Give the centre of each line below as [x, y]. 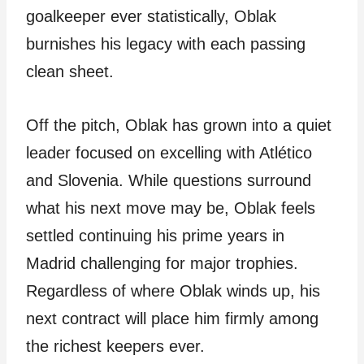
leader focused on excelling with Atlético [169, 153]
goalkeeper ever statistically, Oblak [151, 16]
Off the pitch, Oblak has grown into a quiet [179, 125]
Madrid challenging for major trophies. [162, 263]
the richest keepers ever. [115, 346]
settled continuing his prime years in [155, 236]
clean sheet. [70, 71]
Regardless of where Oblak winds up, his [173, 291]
